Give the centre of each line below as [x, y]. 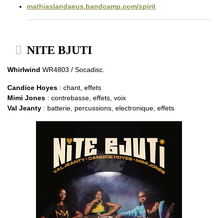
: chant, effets [79, 88]
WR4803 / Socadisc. [73, 70]
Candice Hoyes [32, 88]
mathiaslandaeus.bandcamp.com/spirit [91, 7]
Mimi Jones [26, 98]
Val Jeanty [24, 108]
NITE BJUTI [58, 50]
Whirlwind [24, 70]
